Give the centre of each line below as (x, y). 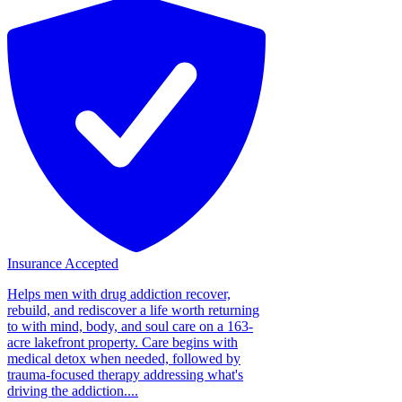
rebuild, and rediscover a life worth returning (133, 310)
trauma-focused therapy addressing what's (125, 374)
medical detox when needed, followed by (124, 358)
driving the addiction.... (73, 390)
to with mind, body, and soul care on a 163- (130, 326)
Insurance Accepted (63, 263)
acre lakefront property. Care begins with (122, 342)
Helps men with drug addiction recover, (119, 293)
